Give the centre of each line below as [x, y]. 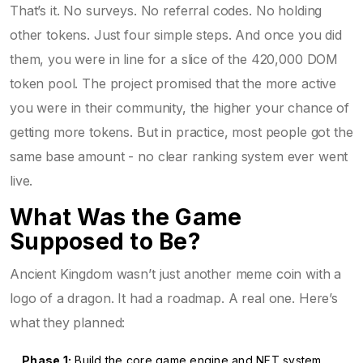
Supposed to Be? [105, 241]
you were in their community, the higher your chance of [179, 107]
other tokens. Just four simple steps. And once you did [176, 34]
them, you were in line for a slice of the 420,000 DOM [174, 59]
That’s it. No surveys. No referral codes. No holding [166, 10]
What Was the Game [126, 217]
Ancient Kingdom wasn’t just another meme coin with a [176, 273]
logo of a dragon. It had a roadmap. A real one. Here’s [174, 298]
